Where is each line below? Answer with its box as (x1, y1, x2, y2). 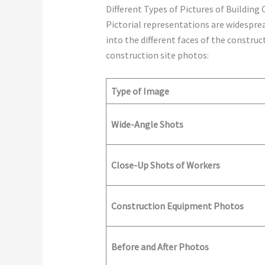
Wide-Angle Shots (111, 118, 183, 130)
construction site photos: (105, 49, 209, 62)
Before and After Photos (111, 240, 209, 253)
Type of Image (111, 85, 169, 97)
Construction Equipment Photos (111, 199, 244, 212)
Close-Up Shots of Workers (111, 159, 220, 171)
